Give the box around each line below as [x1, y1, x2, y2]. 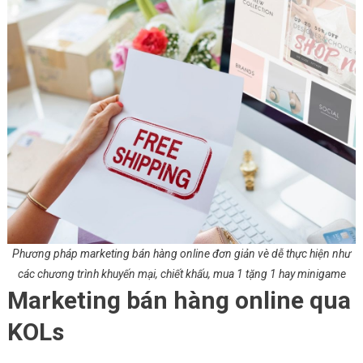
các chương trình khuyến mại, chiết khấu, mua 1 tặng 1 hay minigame [17, 267, 346, 281]
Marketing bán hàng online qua [6, 286, 351, 315]
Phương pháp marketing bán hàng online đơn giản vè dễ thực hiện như [12, 247, 351, 261]
